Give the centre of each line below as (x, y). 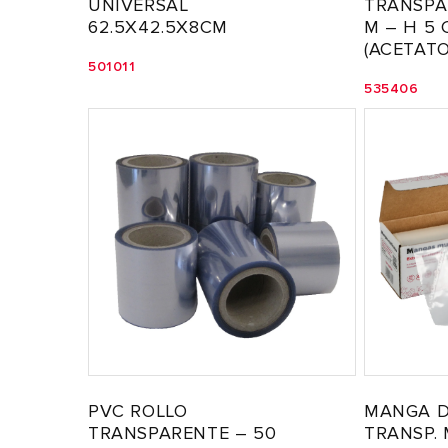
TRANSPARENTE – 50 (182, 432)
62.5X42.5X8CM (158, 27)
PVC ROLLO (138, 410)
